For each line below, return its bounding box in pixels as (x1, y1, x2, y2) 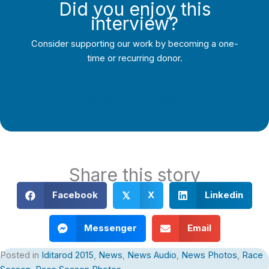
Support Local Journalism (83, 94, 186, 106)
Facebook (52, 189, 98, 201)
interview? (91, 13, 178, 35)
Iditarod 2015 (41, 249, 94, 261)
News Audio (127, 249, 177, 261)
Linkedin (204, 189, 243, 201)
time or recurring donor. (86, 53, 183, 64)
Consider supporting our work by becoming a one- (31, 38, 238, 50)
